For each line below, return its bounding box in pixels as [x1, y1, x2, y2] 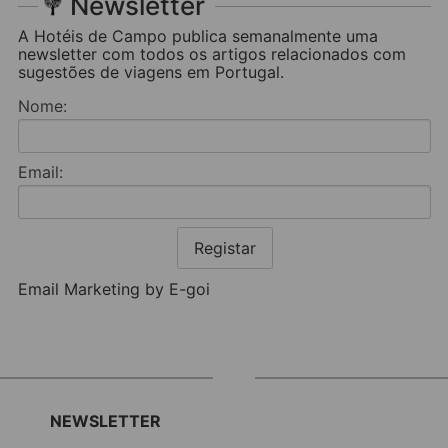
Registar [193, 237, 256, 258]
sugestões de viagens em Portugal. [18, 62, 284, 83]
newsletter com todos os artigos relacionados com [18, 44, 406, 65]
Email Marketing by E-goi [18, 278, 210, 299]
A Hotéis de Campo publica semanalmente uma [18, 26, 378, 47]
